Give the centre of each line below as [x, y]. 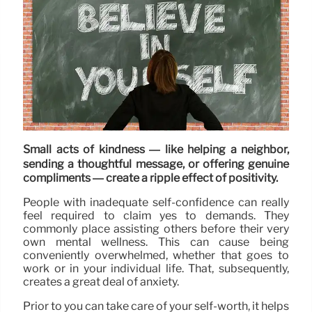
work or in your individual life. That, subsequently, [156, 269]
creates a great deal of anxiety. [101, 282]
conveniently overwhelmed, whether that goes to [156, 256]
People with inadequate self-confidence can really [156, 203]
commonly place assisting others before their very [156, 229]
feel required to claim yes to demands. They [156, 216]
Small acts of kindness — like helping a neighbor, [156, 150]
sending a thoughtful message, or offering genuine [156, 164]
